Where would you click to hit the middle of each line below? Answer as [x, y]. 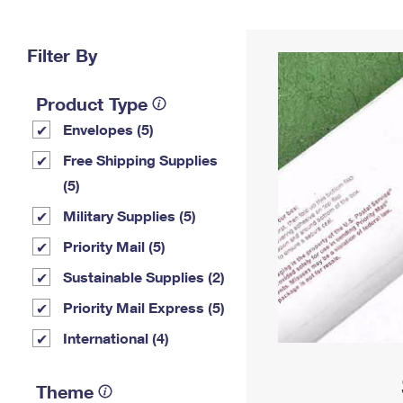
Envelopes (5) [108, 129]
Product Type [92, 103]
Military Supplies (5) [130, 215]
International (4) [116, 338]
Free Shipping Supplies [140, 160]
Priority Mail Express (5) [144, 307]
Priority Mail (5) [114, 246]
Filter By [62, 55]
